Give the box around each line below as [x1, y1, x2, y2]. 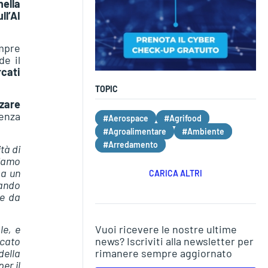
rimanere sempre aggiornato [95, 246, 232, 260]
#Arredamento [102, 139, 158, 150]
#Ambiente [181, 126, 224, 136]
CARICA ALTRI [148, 167, 202, 178]
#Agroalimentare [102, 126, 166, 136]
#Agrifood [163, 112, 202, 123]
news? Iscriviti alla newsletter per [95, 234, 254, 248]
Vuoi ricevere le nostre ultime [95, 222, 237, 236]
